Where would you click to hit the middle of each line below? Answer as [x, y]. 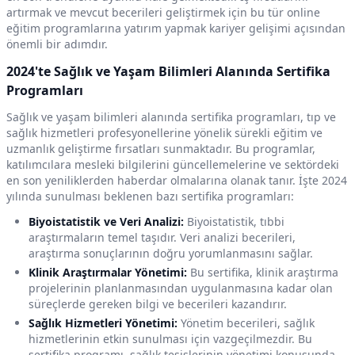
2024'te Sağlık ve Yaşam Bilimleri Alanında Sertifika [168, 72]
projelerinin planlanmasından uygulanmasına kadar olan [181, 288]
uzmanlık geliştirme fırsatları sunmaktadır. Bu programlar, [161, 149]
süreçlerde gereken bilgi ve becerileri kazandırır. [158, 304]
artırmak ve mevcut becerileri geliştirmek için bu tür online [163, 13]
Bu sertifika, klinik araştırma [263, 273]
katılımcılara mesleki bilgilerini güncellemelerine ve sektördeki [173, 165]
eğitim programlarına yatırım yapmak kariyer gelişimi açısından [176, 29]
